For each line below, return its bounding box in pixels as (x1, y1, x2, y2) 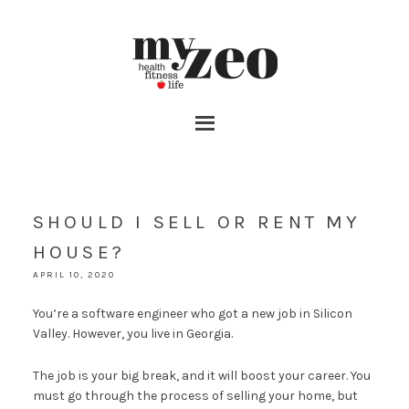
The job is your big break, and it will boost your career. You (32, 368, 371, 383)
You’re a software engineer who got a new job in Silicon (32, 306, 352, 321)
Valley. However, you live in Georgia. (32, 326, 233, 341)
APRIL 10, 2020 (32, 269, 115, 280)
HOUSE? (32, 241, 126, 263)
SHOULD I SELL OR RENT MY (32, 211, 362, 233)
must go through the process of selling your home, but (32, 388, 358, 404)
